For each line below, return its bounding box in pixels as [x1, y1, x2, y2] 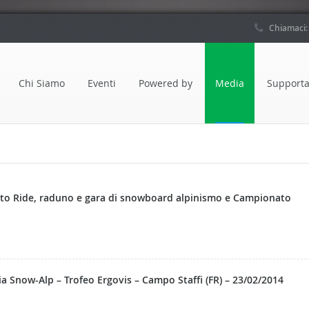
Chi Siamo [19, 77, 65, 90]
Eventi [88, 77, 116, 90]
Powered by [139, 77, 192, 90]
